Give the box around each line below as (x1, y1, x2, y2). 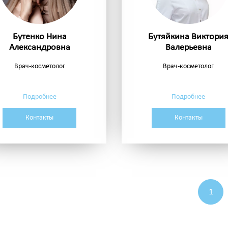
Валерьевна (165, 43, 212, 53)
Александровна (9, 43, 70, 53)
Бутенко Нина (12, 32, 67, 42)
